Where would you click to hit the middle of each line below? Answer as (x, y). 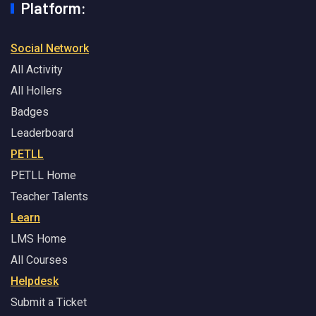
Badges (30, 112)
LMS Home (38, 239)
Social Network (50, 49)
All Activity (37, 70)
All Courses (39, 260)
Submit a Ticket (49, 303)
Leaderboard (42, 133)
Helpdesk (35, 281)
